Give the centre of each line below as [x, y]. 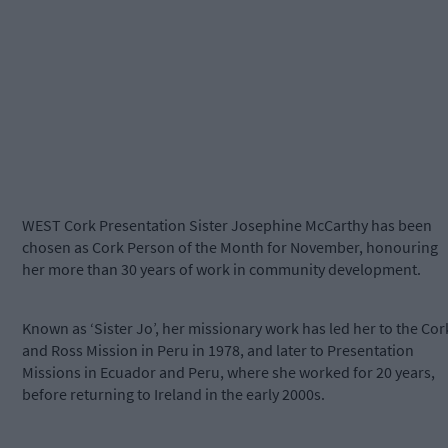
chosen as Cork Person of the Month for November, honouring [230, 247]
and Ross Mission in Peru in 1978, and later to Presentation [218, 350]
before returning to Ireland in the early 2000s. [173, 394]
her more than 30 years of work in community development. [221, 269]
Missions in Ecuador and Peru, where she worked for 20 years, [228, 372]
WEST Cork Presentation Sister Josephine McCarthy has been [227, 225]
